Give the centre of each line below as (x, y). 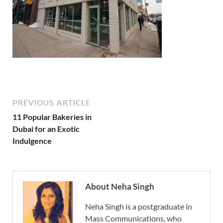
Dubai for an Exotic (46, 129)
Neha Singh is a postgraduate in (139, 206)
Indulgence (32, 141)
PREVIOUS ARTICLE (52, 103)
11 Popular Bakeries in (52, 117)
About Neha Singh (120, 186)
